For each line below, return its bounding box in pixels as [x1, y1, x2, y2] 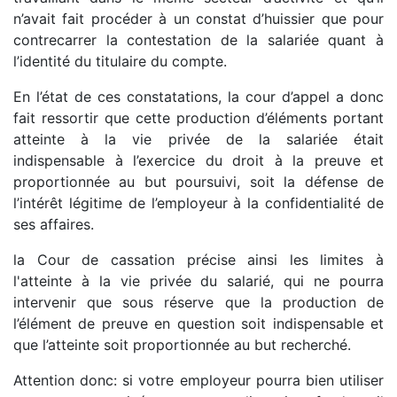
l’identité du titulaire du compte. [13, 51, 227, 70]
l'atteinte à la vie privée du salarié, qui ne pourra [13, 271, 384, 290]
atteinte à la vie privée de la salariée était [13, 129, 384, 148]
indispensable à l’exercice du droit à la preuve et [13, 151, 384, 169]
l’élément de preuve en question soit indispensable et [13, 314, 384, 332]
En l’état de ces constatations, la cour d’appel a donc [13, 87, 384, 105]
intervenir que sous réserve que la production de [13, 292, 384, 311]
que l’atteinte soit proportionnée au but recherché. [13, 335, 351, 354]
